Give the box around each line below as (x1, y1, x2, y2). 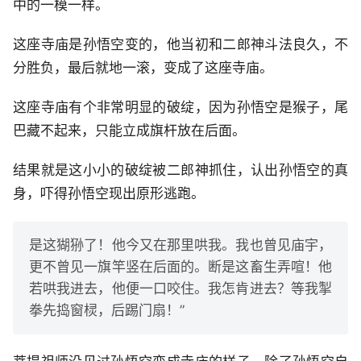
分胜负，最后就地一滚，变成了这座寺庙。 (13, 59, 273, 76)
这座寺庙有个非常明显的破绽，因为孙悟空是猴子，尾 (13, 98, 348, 115)
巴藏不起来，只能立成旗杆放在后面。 (13, 122, 246, 139)
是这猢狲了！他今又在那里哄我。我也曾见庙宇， (29, 236, 332, 253)
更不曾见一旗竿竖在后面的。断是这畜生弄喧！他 (29, 258, 332, 275)
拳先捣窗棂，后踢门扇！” (29, 301, 185, 318)
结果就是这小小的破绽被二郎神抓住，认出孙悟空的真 (13, 161, 348, 178)
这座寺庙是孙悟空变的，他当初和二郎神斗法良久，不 (13, 35, 348, 52)
